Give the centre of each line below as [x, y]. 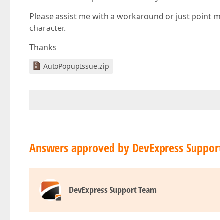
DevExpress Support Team [113, 190]
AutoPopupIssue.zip [76, 66]
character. [48, 28]
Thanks [43, 47]
